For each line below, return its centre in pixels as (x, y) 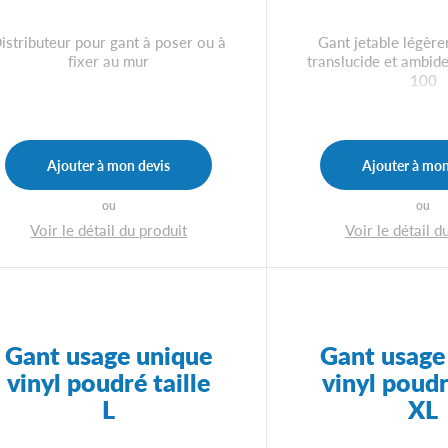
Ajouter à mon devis (109, 164)
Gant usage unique (109, 354)
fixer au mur (109, 60)
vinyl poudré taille (109, 381)
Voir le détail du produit (109, 230)
